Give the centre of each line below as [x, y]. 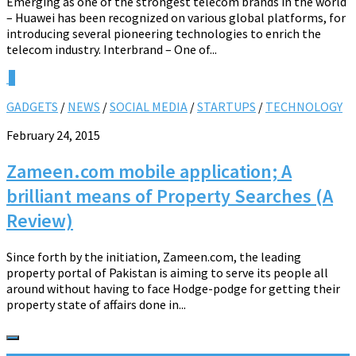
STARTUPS [226, 106]
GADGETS [32, 106]
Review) [40, 220]
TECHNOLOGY [304, 106]
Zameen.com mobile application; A [149, 171]
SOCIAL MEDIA [149, 106]
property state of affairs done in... [96, 304]
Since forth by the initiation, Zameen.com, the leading [154, 256]
